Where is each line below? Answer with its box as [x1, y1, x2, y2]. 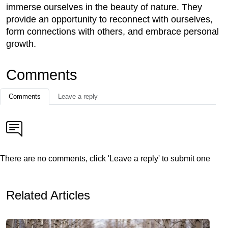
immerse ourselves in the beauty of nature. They [6, 2, 202, 13]
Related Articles [6, 188, 90, 203]
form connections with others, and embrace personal [6, 26, 219, 37]
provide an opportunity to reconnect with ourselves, [6, 14, 213, 25]
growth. [6, 39, 36, 49]
